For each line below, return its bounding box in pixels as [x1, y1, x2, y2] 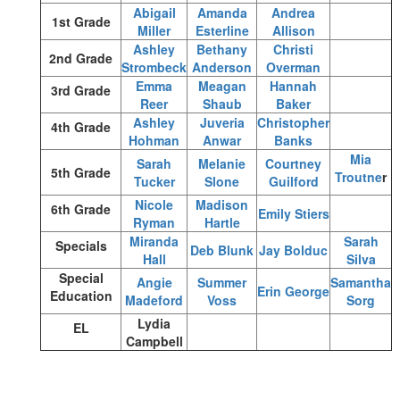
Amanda [196, 4, 247, 21]
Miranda [129, 232, 179, 250]
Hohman [129, 131, 179, 149]
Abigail [132, 4, 176, 21]
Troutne [335, 168, 382, 186]
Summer [197, 273, 246, 291]
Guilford [268, 172, 319, 190]
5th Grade [51, 163, 111, 181]
